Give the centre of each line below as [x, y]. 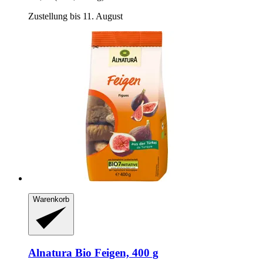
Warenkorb [51, 199]
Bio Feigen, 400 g [115, 252]
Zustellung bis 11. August [75, 16]
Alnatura [50, 252]
